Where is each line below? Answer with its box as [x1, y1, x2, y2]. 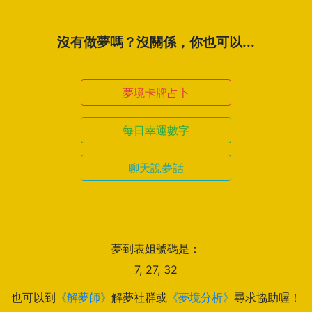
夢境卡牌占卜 [123, 86, 189, 100]
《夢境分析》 [167, 290, 234, 304]
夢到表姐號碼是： [111, 242, 201, 256]
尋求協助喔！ [234, 290, 301, 304]
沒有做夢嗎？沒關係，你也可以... [57, 33, 255, 50]
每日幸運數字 [123, 123, 189, 137]
